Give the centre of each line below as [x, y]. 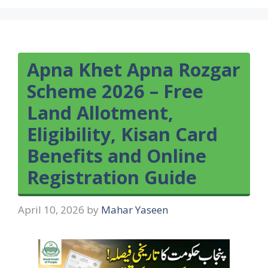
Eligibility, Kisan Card [122, 134]
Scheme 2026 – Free [115, 91]
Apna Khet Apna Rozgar [134, 69]
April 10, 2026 [51, 210]
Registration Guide [112, 177]
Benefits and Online [117, 155]
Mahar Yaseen [135, 210]
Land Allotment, [100, 112]
